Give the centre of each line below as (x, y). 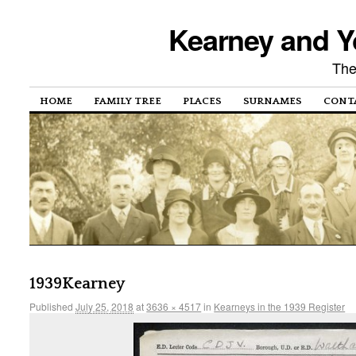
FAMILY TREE (128, 101)
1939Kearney (77, 283)
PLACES (203, 101)
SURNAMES (273, 101)
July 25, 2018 (105, 306)
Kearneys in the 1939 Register (280, 306)
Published (53, 306)
